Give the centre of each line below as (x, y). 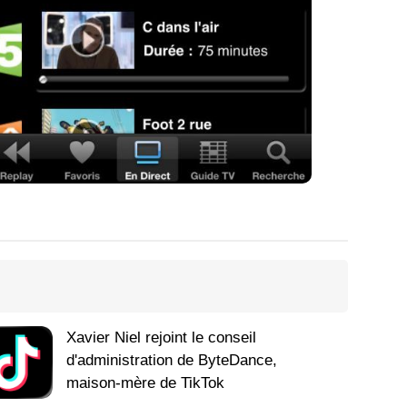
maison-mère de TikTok (146, 383)
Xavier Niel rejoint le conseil (162, 338)
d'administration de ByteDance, (172, 361)
